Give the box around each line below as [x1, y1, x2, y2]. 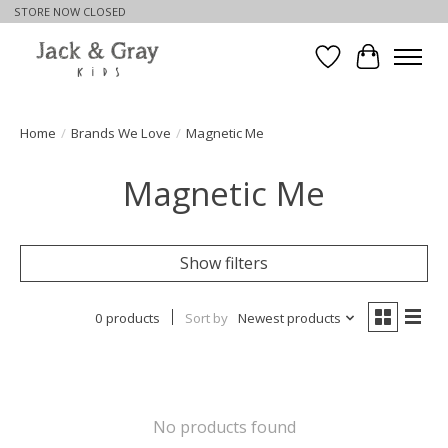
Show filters [180, 251, 268, 274]
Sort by [184, 308, 228, 327]
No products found [152, 415, 296, 438]
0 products [94, 308, 160, 327]
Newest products [237, 308, 341, 327]
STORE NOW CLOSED [13, 4, 126, 20]
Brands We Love [71, 123, 171, 142]
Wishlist [327, 56, 387, 79]
